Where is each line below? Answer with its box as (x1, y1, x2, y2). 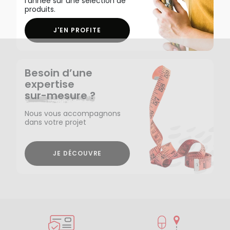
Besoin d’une (25, 65, 92, 80)
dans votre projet (25, 117, 86, 127)
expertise (25, 76, 81, 91)
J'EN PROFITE (53, 26, 101, 34)
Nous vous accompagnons (25, 108, 121, 119)
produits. (25, 4, 55, 14)
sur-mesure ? (25, 88, 95, 103)
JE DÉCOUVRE (52, 149, 102, 158)
